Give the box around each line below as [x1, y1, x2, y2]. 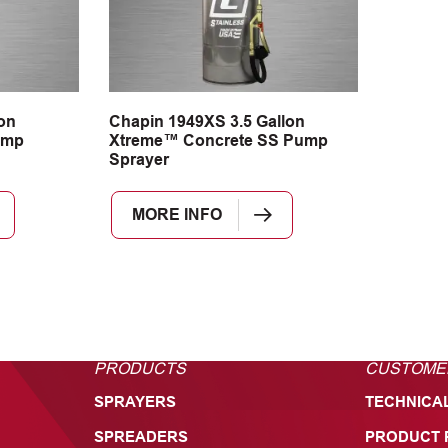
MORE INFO [132, 205, 222, 223]
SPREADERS [94, 428, 188, 445]
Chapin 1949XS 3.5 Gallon [109, 112, 305, 130]
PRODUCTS [94, 359, 186, 377]
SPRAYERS [94, 393, 176, 410]
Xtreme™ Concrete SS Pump [109, 131, 328, 149]
